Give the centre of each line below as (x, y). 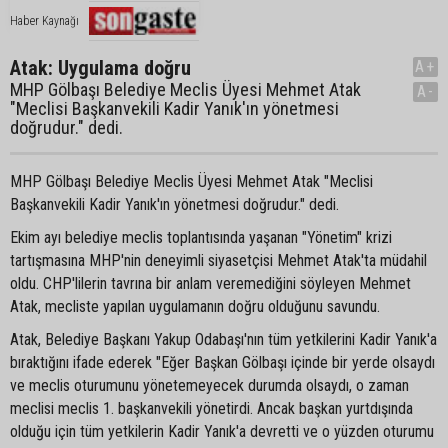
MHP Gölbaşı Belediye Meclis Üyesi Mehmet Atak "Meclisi (191, 181)
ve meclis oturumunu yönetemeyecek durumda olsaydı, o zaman (209, 385)
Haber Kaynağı (44, 21)
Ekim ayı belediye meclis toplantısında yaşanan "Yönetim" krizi (201, 237)
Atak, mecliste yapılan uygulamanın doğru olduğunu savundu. (195, 306)
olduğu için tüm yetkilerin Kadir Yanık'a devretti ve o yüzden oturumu (222, 431)
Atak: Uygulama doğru (100, 68)
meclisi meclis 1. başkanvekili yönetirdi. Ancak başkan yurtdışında (211, 408)
